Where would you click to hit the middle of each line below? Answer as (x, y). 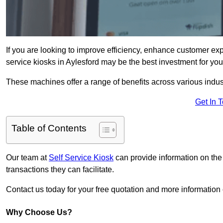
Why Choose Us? (39, 213)
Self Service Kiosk (81, 158)
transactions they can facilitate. (60, 170)
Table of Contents (49, 128)
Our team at (27, 158)
